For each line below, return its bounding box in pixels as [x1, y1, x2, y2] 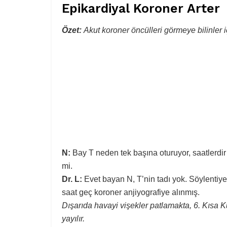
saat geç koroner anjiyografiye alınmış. [62, 187, 200, 197]
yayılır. [62, 214, 85, 223]
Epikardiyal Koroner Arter [62, 1, 220, 16]
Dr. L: [62, 174, 84, 183]
